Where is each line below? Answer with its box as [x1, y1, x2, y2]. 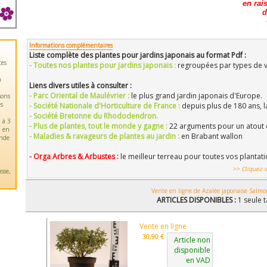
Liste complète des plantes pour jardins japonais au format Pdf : [29, 50, 246, 60]
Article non [174, 235, 210, 245]
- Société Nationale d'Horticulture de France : [29, 101, 182, 111]
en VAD [186, 255, 210, 265]
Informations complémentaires [29, 41, 113, 49]
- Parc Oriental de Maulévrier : [29, 91, 131, 101]
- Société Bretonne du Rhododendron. [29, 111, 158, 121]
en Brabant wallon [181, 131, 243, 141]
